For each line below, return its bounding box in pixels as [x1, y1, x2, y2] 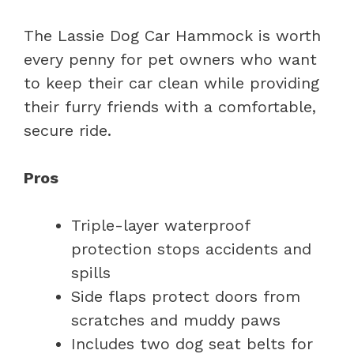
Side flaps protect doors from [71, 286, 300, 306]
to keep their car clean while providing [24, 73, 319, 92]
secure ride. [24, 120, 111, 140]
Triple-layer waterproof [71, 215, 250, 235]
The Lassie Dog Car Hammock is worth [24, 25, 321, 45]
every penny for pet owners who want [24, 49, 317, 69]
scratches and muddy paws [71, 310, 281, 330]
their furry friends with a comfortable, [24, 96, 316, 116]
